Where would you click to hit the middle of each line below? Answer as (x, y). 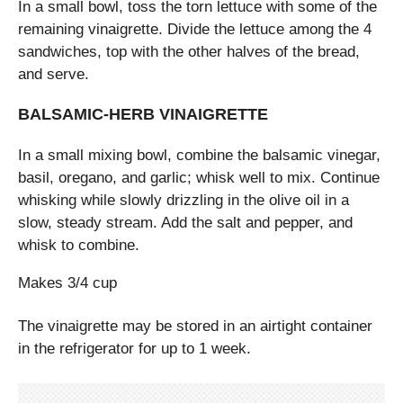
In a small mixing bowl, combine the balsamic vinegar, (199, 155)
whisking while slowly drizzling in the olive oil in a (184, 200)
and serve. (54, 75)
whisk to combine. (79, 245)
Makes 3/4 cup (67, 282)
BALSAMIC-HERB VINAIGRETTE (143, 115)
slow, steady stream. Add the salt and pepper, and (185, 222)
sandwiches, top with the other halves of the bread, (189, 52)
